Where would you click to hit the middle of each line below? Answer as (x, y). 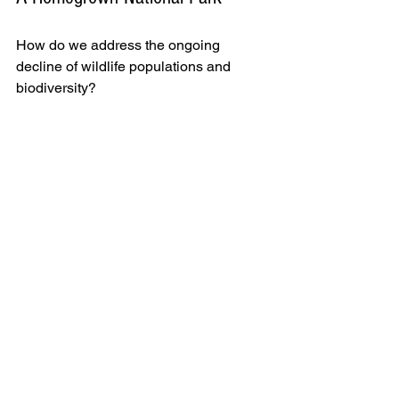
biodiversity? (58, 88)
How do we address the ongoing (120, 45)
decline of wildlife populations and (125, 67)
